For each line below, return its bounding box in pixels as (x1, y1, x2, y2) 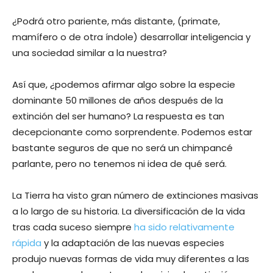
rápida (12, 236, 41, 249)
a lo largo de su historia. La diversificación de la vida (12, 204, 245, 218)
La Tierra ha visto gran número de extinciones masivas (12, 188, 258, 202)
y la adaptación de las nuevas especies (41, 236, 224, 249)
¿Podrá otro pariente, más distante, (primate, (12, 14, 220, 27)
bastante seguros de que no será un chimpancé (12, 141, 233, 154)
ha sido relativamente (134, 220, 235, 233)
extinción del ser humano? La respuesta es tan (12, 109, 224, 122)
